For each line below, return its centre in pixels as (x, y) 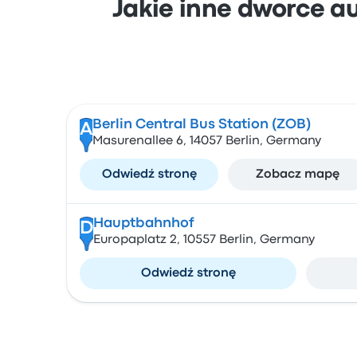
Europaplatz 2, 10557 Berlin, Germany (204, 240)
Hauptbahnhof (143, 224)
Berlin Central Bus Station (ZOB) (201, 125)
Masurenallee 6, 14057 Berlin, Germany (206, 141)
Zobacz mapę (297, 175)
